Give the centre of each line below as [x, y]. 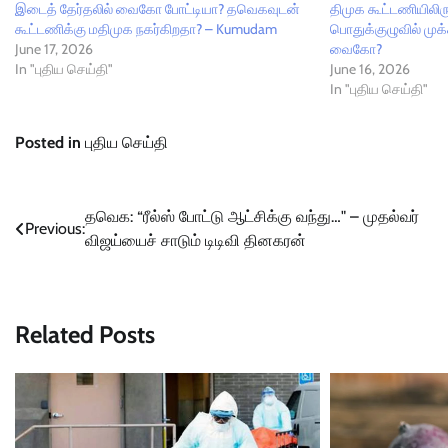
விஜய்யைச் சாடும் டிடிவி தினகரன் [195, 241]
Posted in [50, 143]
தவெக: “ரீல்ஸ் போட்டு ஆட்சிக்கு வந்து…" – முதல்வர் [252, 217]
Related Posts [85, 335]
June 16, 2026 [370, 69]
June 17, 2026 [54, 49]
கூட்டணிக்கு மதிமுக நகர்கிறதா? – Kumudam [146, 29]
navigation [68, 258]
